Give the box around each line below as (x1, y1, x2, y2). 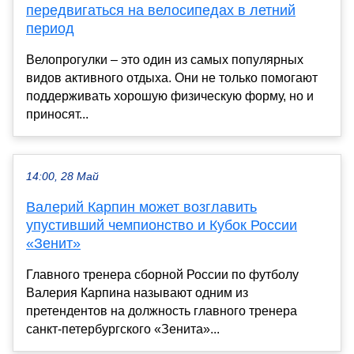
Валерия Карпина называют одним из (26, 286, 248, 300)
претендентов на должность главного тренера (26, 304, 297, 318)
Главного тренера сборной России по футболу (26, 268, 299, 282)
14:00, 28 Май (26, 171, 99, 183)
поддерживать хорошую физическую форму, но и (26, 89, 314, 104)
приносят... (26, 107, 88, 122)
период (26, 21, 74, 37)
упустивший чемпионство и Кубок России (26, 217, 297, 234)
